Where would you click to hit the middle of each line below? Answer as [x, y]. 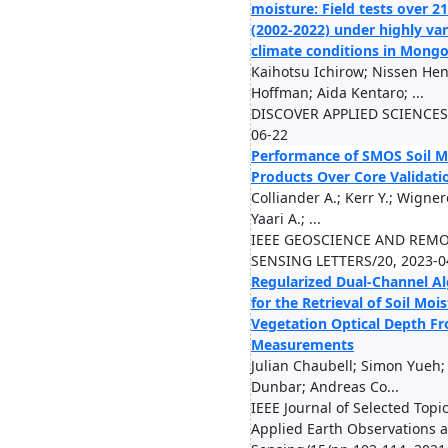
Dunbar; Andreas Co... [325, 386]
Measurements [302, 344]
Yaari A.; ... [286, 218]
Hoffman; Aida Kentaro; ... [337, 92]
